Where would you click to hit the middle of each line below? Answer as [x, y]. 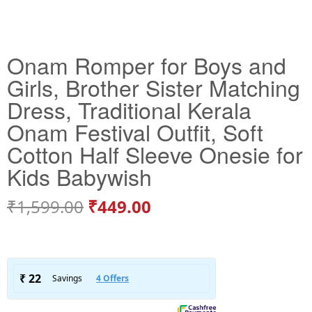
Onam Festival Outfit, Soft [135, 132]
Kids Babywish [79, 177]
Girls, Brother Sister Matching [154, 87]
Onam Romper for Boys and [147, 65]
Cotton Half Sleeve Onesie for [155, 154]
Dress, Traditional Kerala [129, 110]
